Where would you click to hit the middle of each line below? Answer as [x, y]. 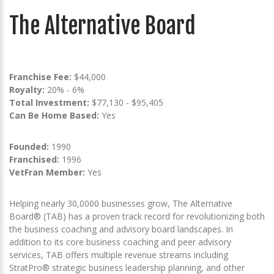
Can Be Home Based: [54, 115]
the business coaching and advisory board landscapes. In [121, 229]
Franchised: [34, 159]
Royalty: [27, 90]
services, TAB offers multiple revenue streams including [119, 255]
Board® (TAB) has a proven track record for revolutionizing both [137, 216]
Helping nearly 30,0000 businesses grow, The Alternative [121, 203]
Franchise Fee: [42, 77]
